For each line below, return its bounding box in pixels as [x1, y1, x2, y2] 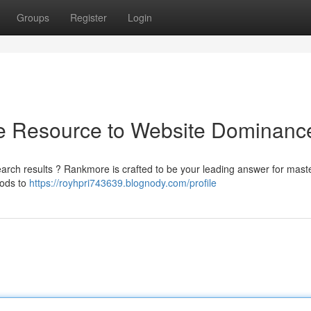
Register [70, 10, 107, 24]
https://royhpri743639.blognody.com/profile [29, 176, 217, 190]
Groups [17, 10, 49, 24]
